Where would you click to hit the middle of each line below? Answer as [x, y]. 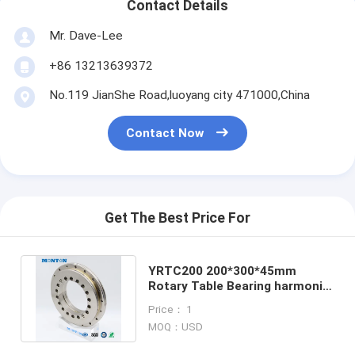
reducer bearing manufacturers [240, 301]
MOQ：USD [175, 326]
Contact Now [165, 134]
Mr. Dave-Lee [86, 35]
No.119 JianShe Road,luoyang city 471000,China [179, 95]
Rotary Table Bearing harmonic [239, 286]
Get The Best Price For [177, 218]
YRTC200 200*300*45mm [222, 271]
